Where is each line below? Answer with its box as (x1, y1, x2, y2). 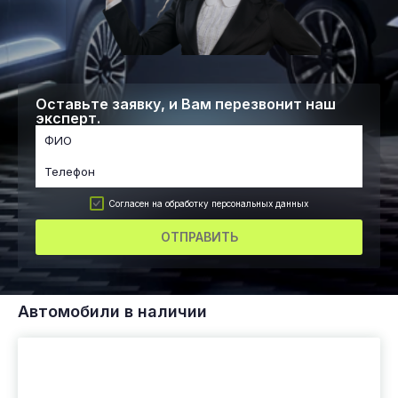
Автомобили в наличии (18, 301, 207, 321)
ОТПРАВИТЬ (160, 228, 238, 244)
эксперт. (36, 108, 100, 127)
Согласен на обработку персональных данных (108, 197, 308, 209)
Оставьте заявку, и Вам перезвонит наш (36, 94, 336, 113)
